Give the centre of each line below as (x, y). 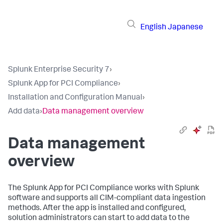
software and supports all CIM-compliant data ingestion (107, 199)
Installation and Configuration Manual (75, 98)
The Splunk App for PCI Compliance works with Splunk (104, 189)
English (153, 28)
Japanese (185, 28)
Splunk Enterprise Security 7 (59, 70)
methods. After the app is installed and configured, (97, 209)
